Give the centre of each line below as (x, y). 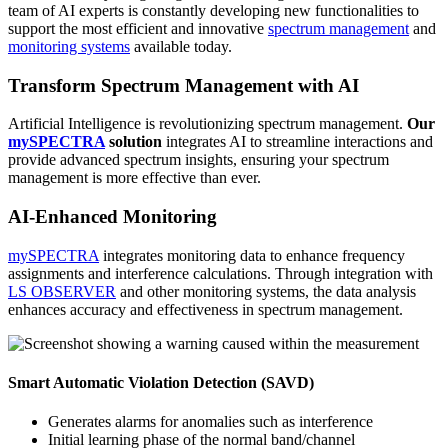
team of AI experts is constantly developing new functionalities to (213, 11)
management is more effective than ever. (134, 178)
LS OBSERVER (62, 291)
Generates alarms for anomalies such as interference (210, 422)
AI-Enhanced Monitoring (112, 217)
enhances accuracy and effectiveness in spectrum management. (205, 309)
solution (135, 142)
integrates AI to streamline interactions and (299, 142)
